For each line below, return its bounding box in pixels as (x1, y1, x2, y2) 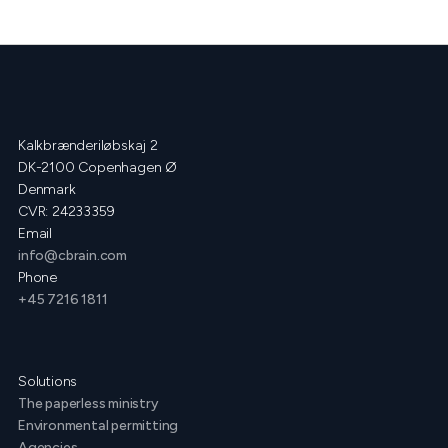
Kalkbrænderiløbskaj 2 (18, 137, 158, 154)
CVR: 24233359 (18, 203, 115, 220)
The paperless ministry (18, 395, 159, 412)
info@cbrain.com (18, 247, 127, 264)
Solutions (18, 373, 78, 390)
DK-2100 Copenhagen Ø (18, 159, 177, 176)
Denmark (18, 181, 76, 198)
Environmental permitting (18, 417, 179, 434)
